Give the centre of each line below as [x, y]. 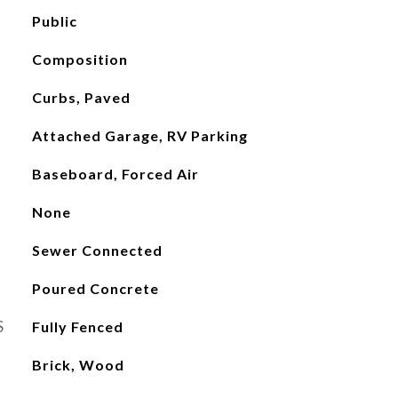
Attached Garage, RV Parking [139, 135]
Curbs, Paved [81, 97]
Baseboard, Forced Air [115, 174]
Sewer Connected [97, 250]
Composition [80, 59]
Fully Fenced [77, 326]
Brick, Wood [78, 365]
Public [54, 21]
